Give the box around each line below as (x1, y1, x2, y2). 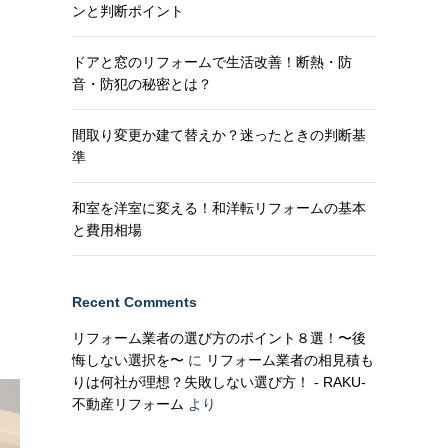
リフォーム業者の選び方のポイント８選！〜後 (72, 330, 366, 346)
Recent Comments (72, 294, 197, 310)
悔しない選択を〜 (72, 352, 184, 368)
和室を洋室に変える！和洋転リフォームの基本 (72, 200, 366, 216)
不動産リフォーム (72, 396, 184, 412)
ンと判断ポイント (72, 3, 184, 19)
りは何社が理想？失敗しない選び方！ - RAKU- (72, 374, 366, 390)
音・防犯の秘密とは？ (72, 76, 212, 92)
